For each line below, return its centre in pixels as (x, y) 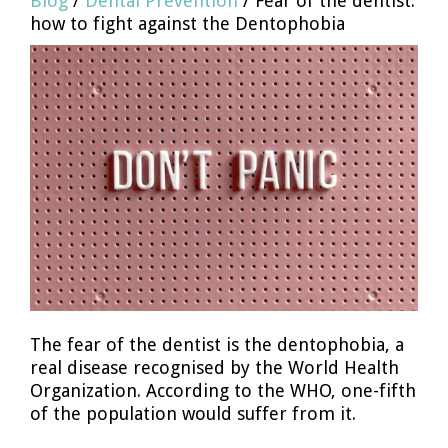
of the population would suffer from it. (193, 413)
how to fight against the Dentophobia (187, 23)
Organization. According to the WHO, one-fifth (223, 390)
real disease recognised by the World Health (214, 367)
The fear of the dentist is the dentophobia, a (217, 344)
